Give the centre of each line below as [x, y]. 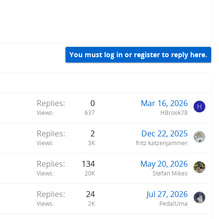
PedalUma [174, 203]
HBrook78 [174, 112]
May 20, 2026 [164, 164]
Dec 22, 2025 [164, 133]
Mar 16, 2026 [164, 103]
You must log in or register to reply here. [138, 55]
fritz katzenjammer [162, 143]
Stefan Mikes [170, 173]
